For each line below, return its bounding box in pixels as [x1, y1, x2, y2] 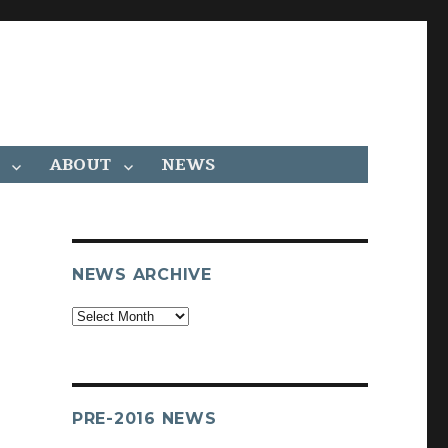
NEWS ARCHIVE [71, 265, 212, 284]
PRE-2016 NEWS [71, 409, 217, 428]
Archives [70, 308, 122, 323]
